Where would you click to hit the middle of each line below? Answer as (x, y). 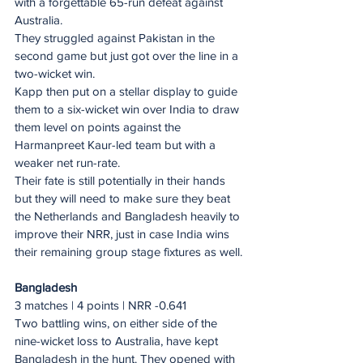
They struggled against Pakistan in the (116, 37)
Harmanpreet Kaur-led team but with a (117, 144)
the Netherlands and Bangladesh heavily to (129, 216)
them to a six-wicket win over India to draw (128, 109)
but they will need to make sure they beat (124, 198)
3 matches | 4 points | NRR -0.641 (100, 305)
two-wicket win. (55, 73)
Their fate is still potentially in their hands (122, 180)
